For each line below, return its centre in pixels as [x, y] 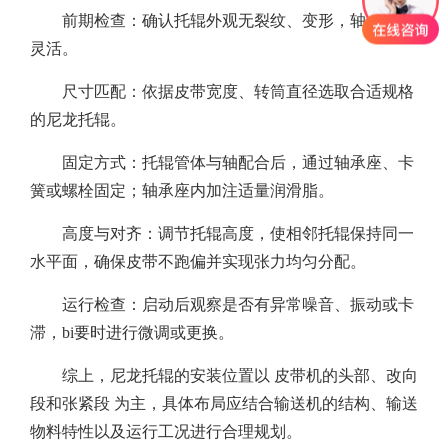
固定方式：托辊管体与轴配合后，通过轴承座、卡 [238, 163]
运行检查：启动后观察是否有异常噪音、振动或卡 [238, 305]
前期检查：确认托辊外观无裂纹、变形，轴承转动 [238, 21]
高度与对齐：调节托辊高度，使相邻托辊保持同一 [238, 234]
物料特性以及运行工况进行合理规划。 [166, 432]
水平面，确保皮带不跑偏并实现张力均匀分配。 [198, 262]
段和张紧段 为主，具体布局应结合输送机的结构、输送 [224, 404]
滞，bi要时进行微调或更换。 [132, 333]
